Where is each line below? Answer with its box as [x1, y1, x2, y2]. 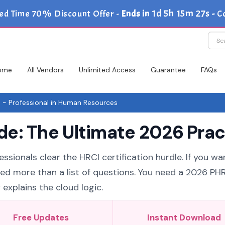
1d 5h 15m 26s [151, 7, 211, 20]
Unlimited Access [79, 65, 136, 74]
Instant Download [147, 212, 221, 223]
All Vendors [27, 65, 64, 74]
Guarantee [151, 65, 186, 74]
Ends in [119, 8, 151, 20]
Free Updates [13, 212, 69, 223]
